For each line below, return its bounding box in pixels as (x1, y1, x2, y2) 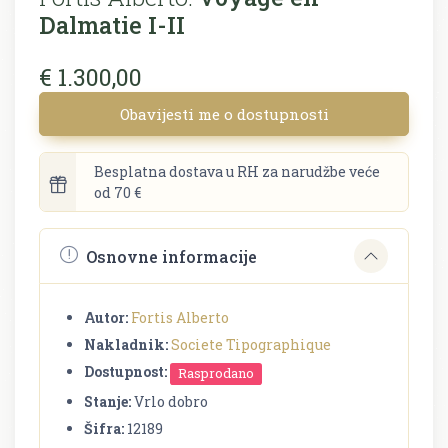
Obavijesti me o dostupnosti (119, 104, 329, 125)
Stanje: (84, 391, 131, 411)
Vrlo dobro (131, 391, 208, 411)
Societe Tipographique (171, 335, 331, 355)
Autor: (84, 308, 128, 328)
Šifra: (84, 418, 124, 438)
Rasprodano (178, 364, 255, 383)
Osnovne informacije (86, 245, 257, 267)
